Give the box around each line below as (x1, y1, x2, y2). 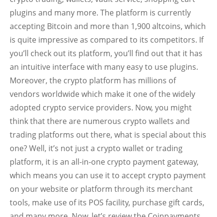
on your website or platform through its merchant (10, 184, 193, 194)
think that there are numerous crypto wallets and (10, 116, 190, 126)
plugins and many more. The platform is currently (10, 7, 191, 18)
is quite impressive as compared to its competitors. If (10, 34, 203, 45)
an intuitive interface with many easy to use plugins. (10, 62, 198, 72)
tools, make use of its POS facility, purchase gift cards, (10, 197, 204, 208)
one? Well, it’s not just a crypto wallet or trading (10, 143, 183, 154)
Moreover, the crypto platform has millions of (10, 75, 176, 86)
